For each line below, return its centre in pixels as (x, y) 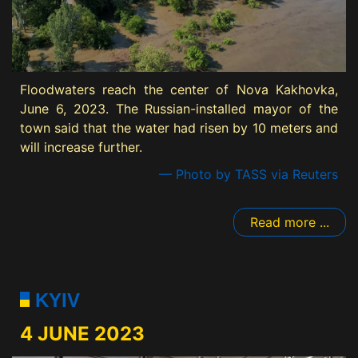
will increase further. (81, 147)
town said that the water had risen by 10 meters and (179, 128)
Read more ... (290, 223)
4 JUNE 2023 (82, 334)
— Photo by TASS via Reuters (249, 175)
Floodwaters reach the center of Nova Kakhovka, (179, 90)
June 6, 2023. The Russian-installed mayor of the (179, 109)
